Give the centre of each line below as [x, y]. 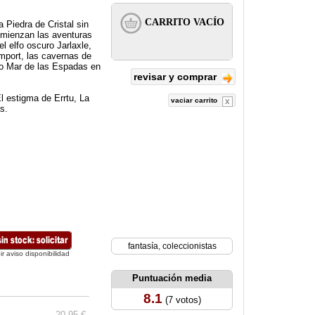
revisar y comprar [176, 77]
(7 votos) [181, 300]
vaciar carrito [195, 100]
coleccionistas [189, 246]
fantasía [143, 246]
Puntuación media [172, 278]
